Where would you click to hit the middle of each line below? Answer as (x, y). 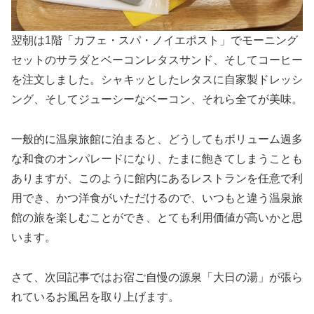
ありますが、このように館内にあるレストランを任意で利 (157, 179)
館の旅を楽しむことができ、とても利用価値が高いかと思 (157, 218)
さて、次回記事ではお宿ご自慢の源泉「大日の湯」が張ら (157, 277)
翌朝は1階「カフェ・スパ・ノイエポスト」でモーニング (155, 41)
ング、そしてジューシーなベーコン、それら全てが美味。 (157, 100)
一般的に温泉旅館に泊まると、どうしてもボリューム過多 (157, 139)
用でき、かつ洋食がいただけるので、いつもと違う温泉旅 (157, 198)
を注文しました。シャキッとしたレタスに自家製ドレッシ (157, 80)
